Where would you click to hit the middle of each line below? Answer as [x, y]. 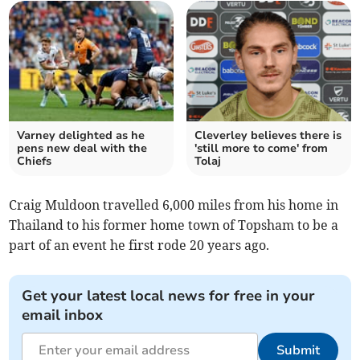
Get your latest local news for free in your [169, 296]
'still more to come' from [261, 148]
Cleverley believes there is [268, 135]
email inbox [63, 315]
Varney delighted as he [81, 135]
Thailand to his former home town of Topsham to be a [174, 225]
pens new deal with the [82, 148]
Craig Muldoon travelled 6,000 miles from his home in [174, 205]
